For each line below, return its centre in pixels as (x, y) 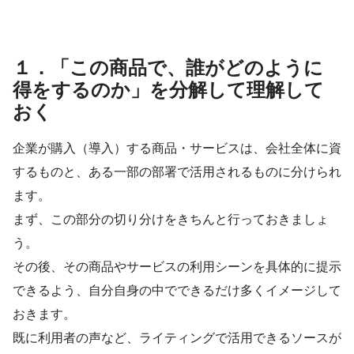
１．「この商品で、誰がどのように (168, 67)
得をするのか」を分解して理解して (168, 89)
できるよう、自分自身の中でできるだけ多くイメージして (177, 290)
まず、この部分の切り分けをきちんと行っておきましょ (171, 219)
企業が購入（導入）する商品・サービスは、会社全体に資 (177, 148)
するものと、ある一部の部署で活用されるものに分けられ (177, 172)
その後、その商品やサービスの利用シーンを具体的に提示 (177, 267)
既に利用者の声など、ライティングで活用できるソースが (177, 338)
